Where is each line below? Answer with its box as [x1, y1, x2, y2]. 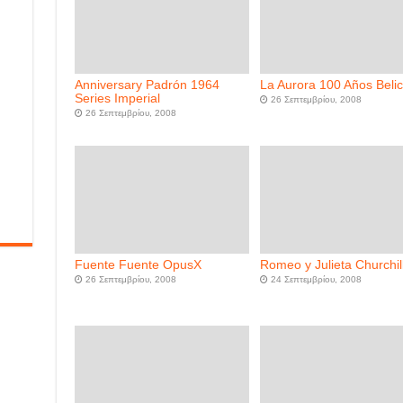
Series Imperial [74, 92, 160, 106]
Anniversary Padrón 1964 [74, 78, 219, 93]
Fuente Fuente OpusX [74, 258, 201, 273]
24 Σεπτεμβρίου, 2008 [271, 274, 363, 285]
